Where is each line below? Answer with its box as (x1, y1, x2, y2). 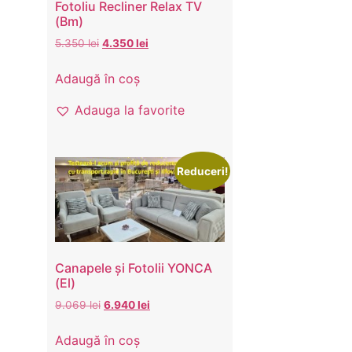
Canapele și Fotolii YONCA (55, 259, 212, 276)
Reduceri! (177, 164, 229, 178)
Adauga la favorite (75, 101, 185, 118)
